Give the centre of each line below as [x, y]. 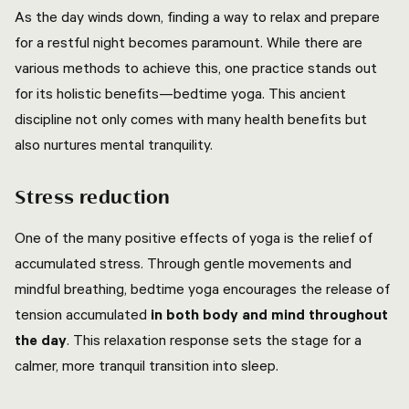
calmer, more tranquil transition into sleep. [147, 365]
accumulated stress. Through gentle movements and [183, 263]
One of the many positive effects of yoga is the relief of [194, 237]
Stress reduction [93, 198]
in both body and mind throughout [269, 314]
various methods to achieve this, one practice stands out [196, 68]
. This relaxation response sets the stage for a [214, 340]
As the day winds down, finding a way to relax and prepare [197, 16]
